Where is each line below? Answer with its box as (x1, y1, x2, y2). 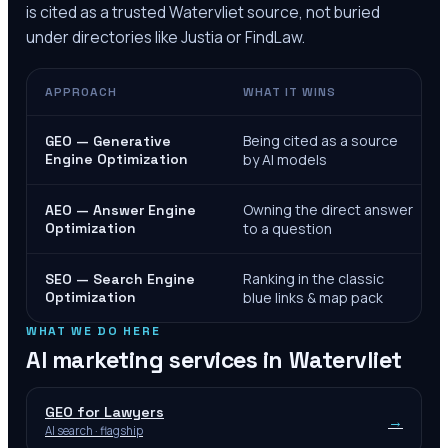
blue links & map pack (243, 288, 383, 308)
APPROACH (45, 84, 117, 101)
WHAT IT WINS (243, 84, 336, 101)
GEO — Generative (45, 132, 171, 151)
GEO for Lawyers (45, 403, 164, 422)
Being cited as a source (243, 131, 398, 151)
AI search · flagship (45, 423, 143, 439)
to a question (243, 219, 332, 239)
